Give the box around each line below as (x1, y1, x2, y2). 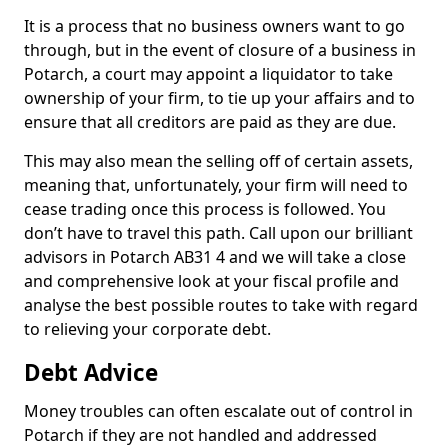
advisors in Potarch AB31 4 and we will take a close (24, 246, 406, 268)
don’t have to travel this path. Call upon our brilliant (24, 222, 413, 244)
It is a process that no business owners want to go (24, 15, 405, 37)
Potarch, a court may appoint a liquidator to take (24, 63, 393, 85)
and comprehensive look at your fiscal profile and (24, 270, 399, 292)
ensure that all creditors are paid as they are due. (24, 111, 396, 133)
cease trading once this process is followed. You (24, 198, 386, 220)
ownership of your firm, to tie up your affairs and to (24, 87, 415, 109)
